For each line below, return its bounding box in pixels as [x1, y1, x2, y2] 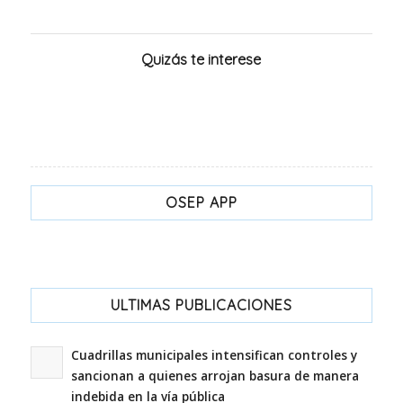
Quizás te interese [141, 50, 262, 69]
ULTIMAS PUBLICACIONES [110, 296, 292, 315]
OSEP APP [165, 193, 237, 212]
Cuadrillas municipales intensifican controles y [70, 346, 357, 364]
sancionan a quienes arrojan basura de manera [70, 367, 359, 385]
